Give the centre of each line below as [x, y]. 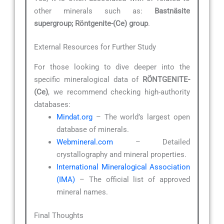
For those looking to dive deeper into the [112, 67]
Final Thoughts [59, 216]
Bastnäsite [172, 11]
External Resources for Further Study [95, 47]
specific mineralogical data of [88, 79]
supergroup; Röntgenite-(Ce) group [91, 23]
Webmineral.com [85, 142]
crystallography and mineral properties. [121, 154]
